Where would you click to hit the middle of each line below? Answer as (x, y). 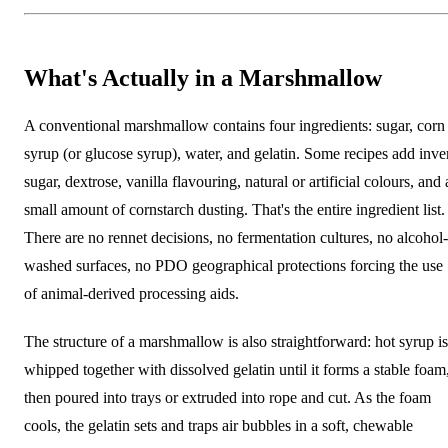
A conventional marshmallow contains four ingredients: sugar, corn (234, 125)
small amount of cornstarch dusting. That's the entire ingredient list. (234, 209)
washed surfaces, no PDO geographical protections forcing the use (233, 265)
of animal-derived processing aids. (131, 293)
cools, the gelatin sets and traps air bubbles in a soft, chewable (218, 425)
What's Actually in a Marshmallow (203, 77)
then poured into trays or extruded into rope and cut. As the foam (227, 397)
